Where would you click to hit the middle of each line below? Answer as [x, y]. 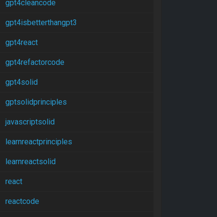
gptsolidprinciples [36, 102]
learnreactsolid [31, 162]
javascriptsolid [30, 122]
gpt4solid [22, 82]
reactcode [22, 201]
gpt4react [22, 42]
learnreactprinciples [39, 142]
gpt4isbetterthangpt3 [41, 23]
